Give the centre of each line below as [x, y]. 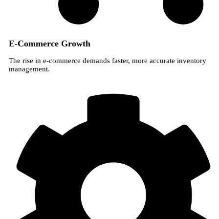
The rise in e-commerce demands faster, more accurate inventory [108, 60]
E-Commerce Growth [50, 43]
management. [29, 69]
